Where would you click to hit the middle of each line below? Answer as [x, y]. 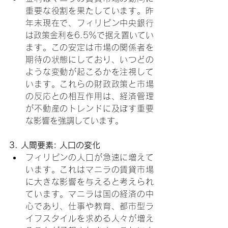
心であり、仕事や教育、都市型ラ [90, 206]
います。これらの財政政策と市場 [90, 84]
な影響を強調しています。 [74, 120]
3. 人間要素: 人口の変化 [55, 145]
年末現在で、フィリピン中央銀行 [90, 23]
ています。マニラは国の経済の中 [90, 194]
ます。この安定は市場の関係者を [90, 47]
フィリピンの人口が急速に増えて [90, 157]
